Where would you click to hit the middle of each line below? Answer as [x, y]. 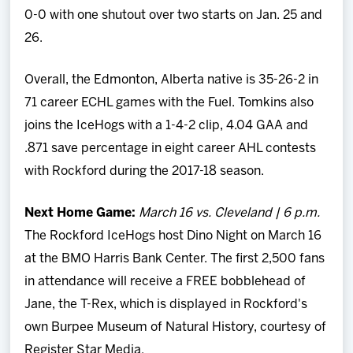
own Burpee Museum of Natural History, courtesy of [176, 327]
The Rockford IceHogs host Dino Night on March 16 [173, 236]
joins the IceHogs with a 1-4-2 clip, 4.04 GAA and [167, 125]
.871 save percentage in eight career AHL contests [171, 148]
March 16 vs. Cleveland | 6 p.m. [230, 213]
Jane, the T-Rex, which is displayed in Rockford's [166, 304]
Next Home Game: [82, 213]
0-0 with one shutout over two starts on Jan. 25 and [174, 15]
